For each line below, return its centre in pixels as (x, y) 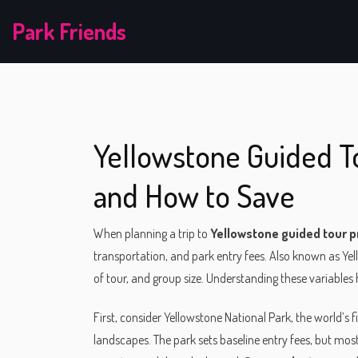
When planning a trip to (152, 233)
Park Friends (69, 31)
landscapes (121, 339)
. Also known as (303, 256)
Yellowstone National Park (227, 317)
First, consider (129, 317)
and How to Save (194, 195)
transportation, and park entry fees (179, 256)
